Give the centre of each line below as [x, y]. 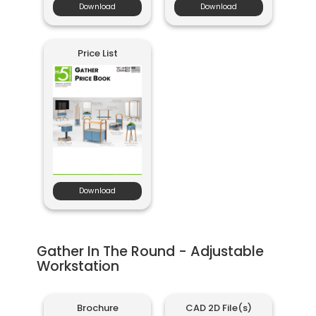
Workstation [78, 266]
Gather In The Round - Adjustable [151, 251]
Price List [97, 53]
